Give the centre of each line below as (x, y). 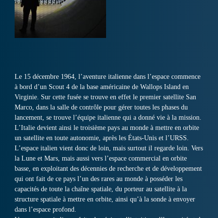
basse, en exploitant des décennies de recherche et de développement (108, 169)
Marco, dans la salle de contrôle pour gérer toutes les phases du (101, 108)
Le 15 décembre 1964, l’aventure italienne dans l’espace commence (108, 77)
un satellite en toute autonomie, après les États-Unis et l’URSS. (102, 138)
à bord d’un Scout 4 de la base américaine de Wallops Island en (102, 87)
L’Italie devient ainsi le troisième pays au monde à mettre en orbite (107, 128)
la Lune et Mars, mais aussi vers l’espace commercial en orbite (101, 159)
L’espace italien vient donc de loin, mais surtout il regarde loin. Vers (109, 148)
